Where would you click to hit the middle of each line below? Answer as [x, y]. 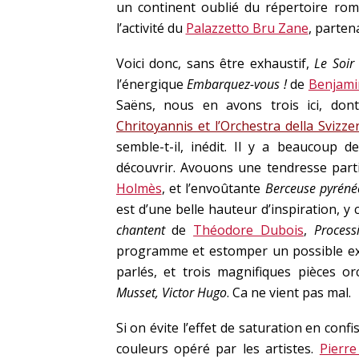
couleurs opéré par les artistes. [218, 349]
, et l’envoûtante [213, 188]
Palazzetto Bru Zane [247, 28]
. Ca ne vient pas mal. [288, 292]
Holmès [139, 188]
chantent [140, 230]
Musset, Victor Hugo [171, 292]
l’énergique [151, 84]
